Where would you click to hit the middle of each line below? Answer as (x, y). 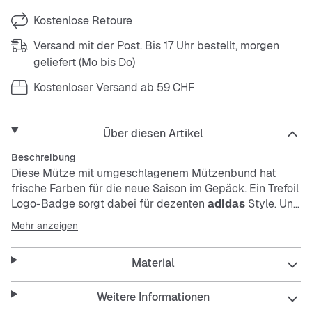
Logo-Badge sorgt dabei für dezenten (108, 204)
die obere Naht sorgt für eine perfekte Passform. (133, 219)
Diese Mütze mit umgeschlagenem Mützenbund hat (143, 173)
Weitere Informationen (154, 297)
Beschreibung (44, 157)
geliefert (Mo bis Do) (84, 62)
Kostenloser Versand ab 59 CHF (114, 87)
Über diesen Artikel (154, 133)
